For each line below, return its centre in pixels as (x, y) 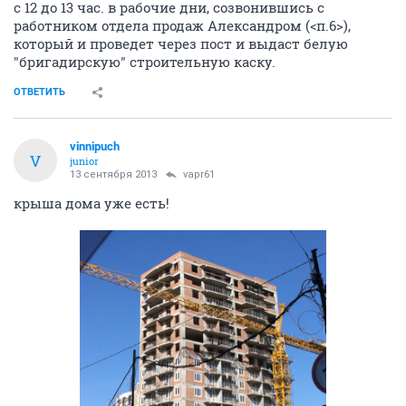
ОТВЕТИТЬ (39, 92)
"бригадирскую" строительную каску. (145, 62)
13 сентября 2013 (113, 174)
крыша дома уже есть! (92, 203)
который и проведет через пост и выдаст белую (181, 43)
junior (84, 161)
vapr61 (199, 174)
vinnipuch (95, 146)
